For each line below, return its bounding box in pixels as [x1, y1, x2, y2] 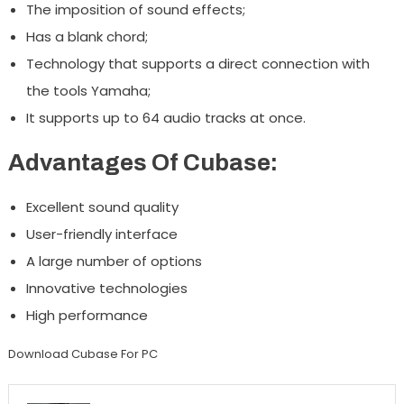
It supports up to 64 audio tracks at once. [25, 107, 306, 127]
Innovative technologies [25, 278, 188, 298]
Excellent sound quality [25, 197, 179, 216]
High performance [25, 305, 148, 325]
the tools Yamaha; [25, 80, 151, 100]
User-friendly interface [25, 224, 178, 243]
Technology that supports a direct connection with [25, 53, 370, 73]
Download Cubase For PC [7, 344, 158, 363]
